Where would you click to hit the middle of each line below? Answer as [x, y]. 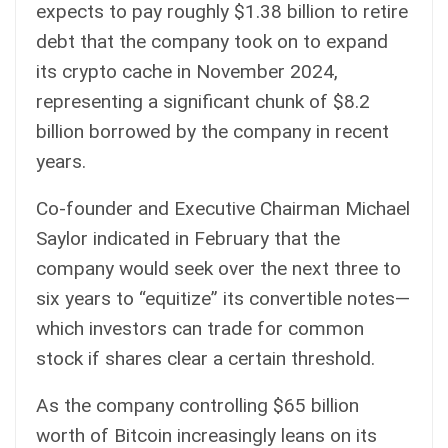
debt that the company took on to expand [212, 41]
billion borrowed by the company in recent [212, 131]
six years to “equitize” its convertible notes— [223, 298]
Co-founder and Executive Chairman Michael [223, 208]
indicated [131, 238]
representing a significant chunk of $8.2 [203, 101]
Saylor [64, 238]
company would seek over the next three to [218, 268]
